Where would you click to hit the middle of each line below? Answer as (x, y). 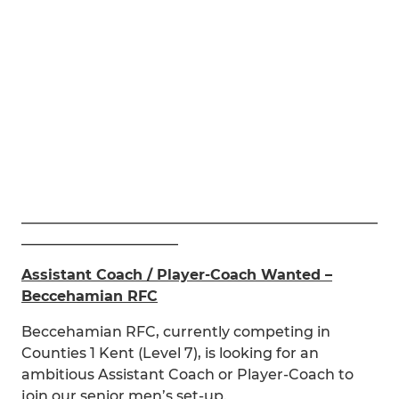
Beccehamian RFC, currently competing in (176, 332)
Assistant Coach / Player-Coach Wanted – (177, 275)
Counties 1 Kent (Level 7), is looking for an (170, 353)
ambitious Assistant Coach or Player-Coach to (187, 375)
